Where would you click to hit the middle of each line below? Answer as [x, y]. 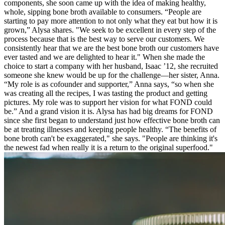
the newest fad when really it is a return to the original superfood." [108, 147]
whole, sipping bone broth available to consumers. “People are [103, 12]
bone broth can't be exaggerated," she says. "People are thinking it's [111, 138]
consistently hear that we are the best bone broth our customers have [111, 48]
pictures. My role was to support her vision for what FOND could [108, 102]
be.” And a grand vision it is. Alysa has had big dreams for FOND [108, 111]
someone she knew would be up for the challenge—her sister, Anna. [112, 75]
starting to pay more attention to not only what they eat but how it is [111, 21]
